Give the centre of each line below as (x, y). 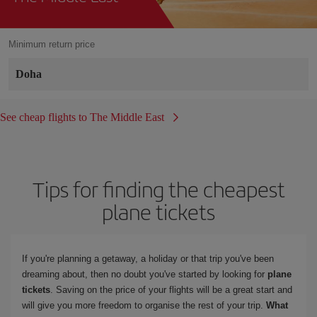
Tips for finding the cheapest (158, 189)
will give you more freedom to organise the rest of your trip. (144, 305)
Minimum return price (52, 44)
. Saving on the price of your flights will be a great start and (171, 289)
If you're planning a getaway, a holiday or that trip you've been (148, 258)
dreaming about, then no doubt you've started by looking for (143, 274)
